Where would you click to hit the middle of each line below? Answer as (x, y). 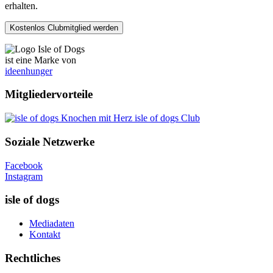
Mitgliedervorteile (49, 94)
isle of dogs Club (166, 118)
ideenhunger (29, 71)
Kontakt (45, 234)
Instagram (24, 176)
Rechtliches (33, 258)
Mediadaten (52, 223)
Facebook (24, 165)
